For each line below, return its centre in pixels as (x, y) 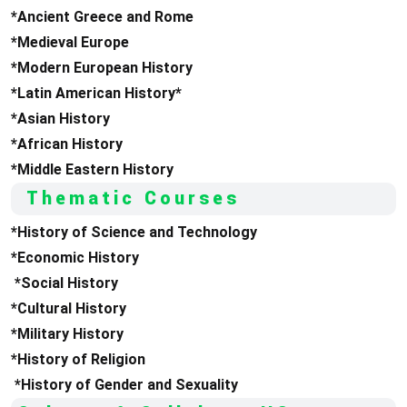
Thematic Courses (133, 199)
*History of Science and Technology (134, 232)
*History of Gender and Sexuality (124, 385)
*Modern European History (102, 68)
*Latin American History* (96, 93)
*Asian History (60, 119)
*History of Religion (78, 359)
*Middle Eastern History (92, 169)
